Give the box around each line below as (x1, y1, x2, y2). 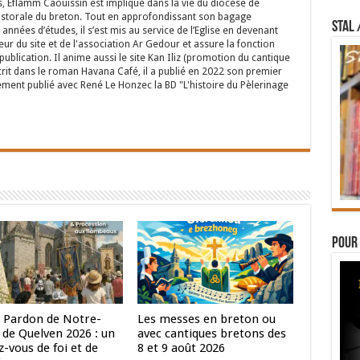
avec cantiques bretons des (137, 326, 287, 342)
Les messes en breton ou (137, 312, 276, 327)
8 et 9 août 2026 (137, 341, 226, 356)
